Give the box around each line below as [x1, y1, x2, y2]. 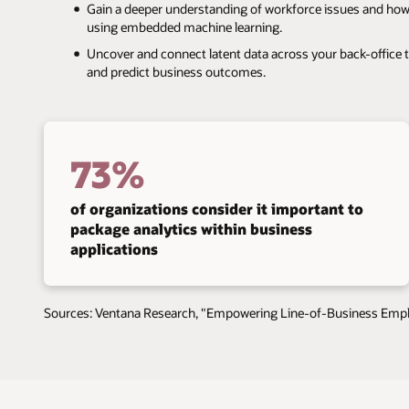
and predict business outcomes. [86, 62, 266, 80]
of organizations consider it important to [69, 198, 363, 218]
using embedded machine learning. [86, 18, 282, 37]
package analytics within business [69, 218, 312, 238]
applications [69, 238, 158, 258]
